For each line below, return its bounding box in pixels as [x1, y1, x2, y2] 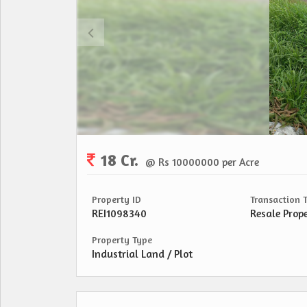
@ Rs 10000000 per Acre [145, 156, 259, 169]
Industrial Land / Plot [92, 247, 193, 261]
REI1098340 [92, 207, 147, 221]
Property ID [92, 193, 141, 206]
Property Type [92, 234, 152, 246]
